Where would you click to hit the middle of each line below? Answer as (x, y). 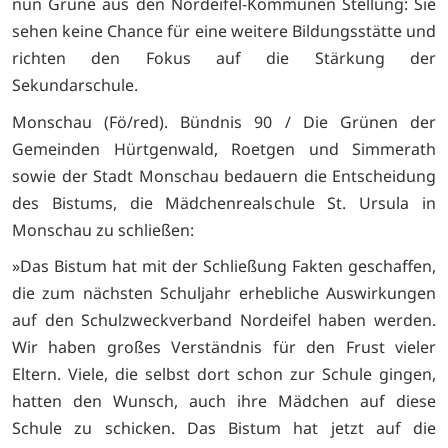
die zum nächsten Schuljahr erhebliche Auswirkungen (224, 293)
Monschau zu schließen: (103, 229)
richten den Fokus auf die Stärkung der (224, 58)
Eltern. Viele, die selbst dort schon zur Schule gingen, (224, 374)
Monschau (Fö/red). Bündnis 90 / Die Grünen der (224, 121)
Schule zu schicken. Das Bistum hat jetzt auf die (224, 428)
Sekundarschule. (75, 85)
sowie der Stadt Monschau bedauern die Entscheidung (224, 175)
